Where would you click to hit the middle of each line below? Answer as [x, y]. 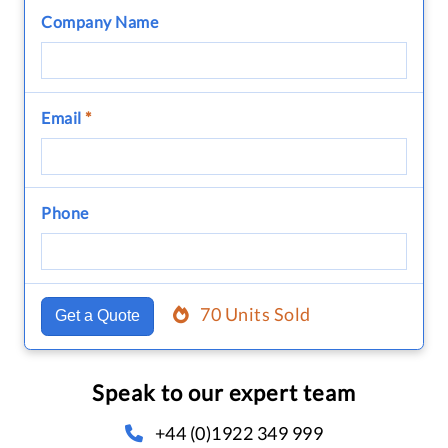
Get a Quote [97, 316]
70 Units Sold [255, 314]
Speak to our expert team [224, 392]
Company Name [99, 21]
